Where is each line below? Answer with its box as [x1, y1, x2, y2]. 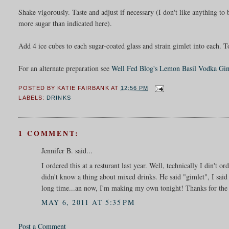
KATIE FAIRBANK [57, 85, 109, 91]
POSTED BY [18, 85, 58, 91]
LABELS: [18, 95, 47, 101]
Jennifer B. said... [41, 145, 93, 155]
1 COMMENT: [18, 127, 79, 139]
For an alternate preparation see [18, 63, 112, 73]
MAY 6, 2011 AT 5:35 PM [41, 197, 135, 207]
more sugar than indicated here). [18, 18, 112, 28]
